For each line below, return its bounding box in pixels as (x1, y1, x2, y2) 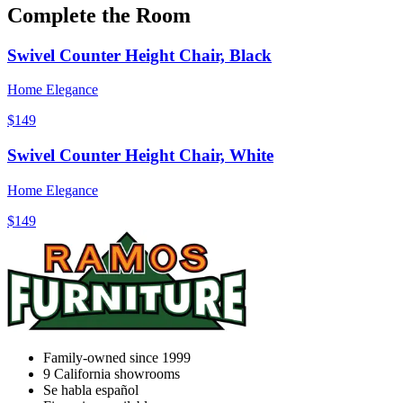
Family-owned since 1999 (43, 349, 191, 365)
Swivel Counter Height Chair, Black (7, 45, 272, 65)
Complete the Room (7, 3, 191, 27)
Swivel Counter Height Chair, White (7, 145, 273, 165)
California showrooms (54, 365, 180, 381)
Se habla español (43, 381, 139, 398)
